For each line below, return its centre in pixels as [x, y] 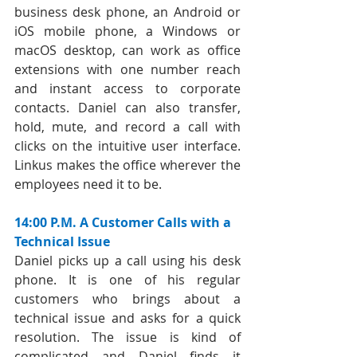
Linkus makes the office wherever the [127, 165]
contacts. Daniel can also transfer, [127, 107]
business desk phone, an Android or [127, 12]
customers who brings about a [127, 298]
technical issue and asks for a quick [127, 318]
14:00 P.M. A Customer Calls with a [124, 222]
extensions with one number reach [127, 69]
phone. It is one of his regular [127, 279]
